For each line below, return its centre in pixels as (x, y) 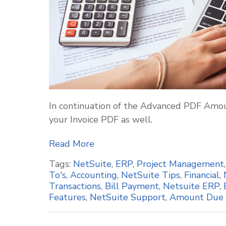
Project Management (180, 164)
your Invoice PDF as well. (102, 120)
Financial (202, 175)
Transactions (75, 186)
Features (67, 197)
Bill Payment (132, 186)
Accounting (94, 175)
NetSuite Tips (151, 175)
